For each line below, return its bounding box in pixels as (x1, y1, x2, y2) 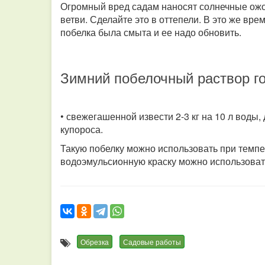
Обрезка (80, 237, 109, 247)
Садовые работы (123, 237, 181, 247)
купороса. (60, 122, 103, 136)
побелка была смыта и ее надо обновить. (60, 25, 241, 39)
